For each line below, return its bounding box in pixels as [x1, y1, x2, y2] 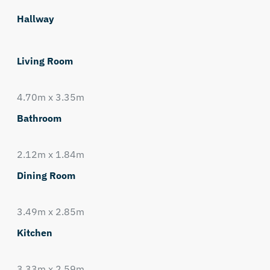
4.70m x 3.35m [16, 91, 84, 103]
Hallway [16, 13, 54, 25]
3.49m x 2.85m [16, 206, 84, 218]
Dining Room [16, 169, 75, 181]
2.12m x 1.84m [16, 148, 84, 160]
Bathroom [16, 112, 61, 124]
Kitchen [16, 227, 52, 239]
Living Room [16, 55, 73, 67]
